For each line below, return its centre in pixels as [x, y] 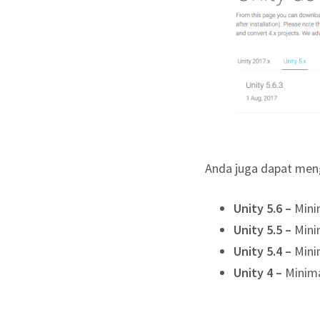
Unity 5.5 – [264, 229]
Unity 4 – [259, 272]
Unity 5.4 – [264, 251]
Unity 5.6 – [264, 208]
